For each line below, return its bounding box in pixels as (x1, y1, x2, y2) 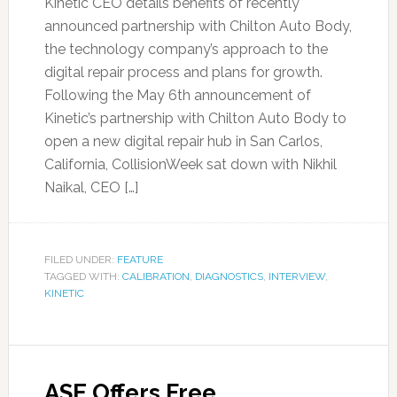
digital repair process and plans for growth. (43, 64, 323, 81)
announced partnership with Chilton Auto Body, (43, 18, 352, 35)
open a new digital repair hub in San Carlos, (43, 133, 323, 150)
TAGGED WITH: (43, 270, 122, 283)
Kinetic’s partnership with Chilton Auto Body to (43, 110, 346, 127)
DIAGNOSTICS (194, 270, 263, 283)
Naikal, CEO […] (43, 179, 138, 196)
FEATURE (116, 253, 163, 266)
